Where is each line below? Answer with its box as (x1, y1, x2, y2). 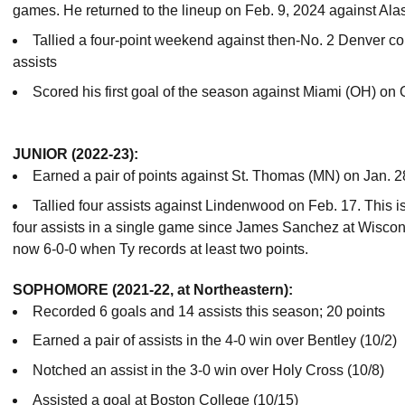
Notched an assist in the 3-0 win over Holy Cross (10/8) (33, 363, 384, 378)
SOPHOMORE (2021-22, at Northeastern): (13, 281, 293, 297)
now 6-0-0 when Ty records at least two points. (13, 240, 308, 257)
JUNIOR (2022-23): (13, 146, 138, 162)
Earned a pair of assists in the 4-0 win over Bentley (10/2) (33, 333, 397, 349)
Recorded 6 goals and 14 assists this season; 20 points (33, 303, 389, 319)
